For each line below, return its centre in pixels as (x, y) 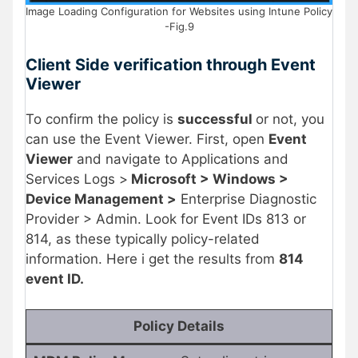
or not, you (290, 119)
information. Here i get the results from (152, 259)
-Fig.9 (179, 27)
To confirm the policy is (101, 119)
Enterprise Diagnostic (247, 199)
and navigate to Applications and (181, 159)
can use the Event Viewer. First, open (147, 139)
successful (217, 119)
